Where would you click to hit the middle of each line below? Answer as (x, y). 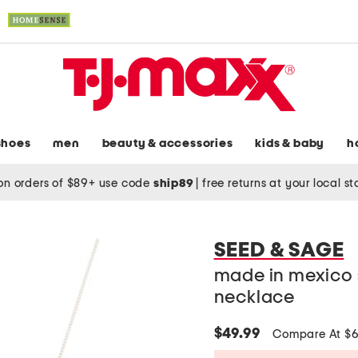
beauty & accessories (167, 144)
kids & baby (290, 144)
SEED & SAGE (279, 251)
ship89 (175, 183)
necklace (254, 298)
